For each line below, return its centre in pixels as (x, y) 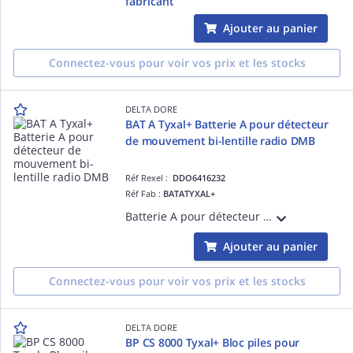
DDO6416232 (199, 177)
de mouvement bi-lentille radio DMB (220, 140)
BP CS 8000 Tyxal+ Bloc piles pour (174, 342)
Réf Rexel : (149, 177)
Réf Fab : (145, 193)
